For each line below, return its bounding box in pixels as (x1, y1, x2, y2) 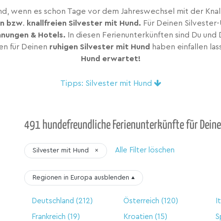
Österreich (123, 197, 160, 205)
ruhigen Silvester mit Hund (49, 42, 150, 51)
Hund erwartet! (80, 54, 141, 63)
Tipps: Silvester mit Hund (60, 79, 154, 87)
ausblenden (94, 174, 129, 181)
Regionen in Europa (33, 174, 94, 181)
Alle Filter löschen (115, 147, 175, 154)
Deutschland (32, 197, 74, 205)
